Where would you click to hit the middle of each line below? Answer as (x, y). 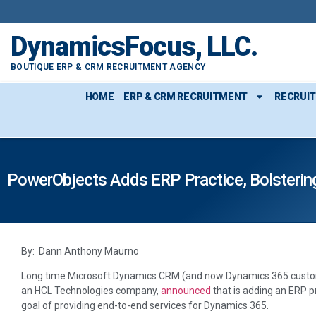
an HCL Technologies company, (91, 291)
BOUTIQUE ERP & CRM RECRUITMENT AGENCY (108, 67)
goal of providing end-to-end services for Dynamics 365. (145, 306)
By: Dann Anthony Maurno (80, 251)
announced (186, 291)
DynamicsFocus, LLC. (134, 47)
